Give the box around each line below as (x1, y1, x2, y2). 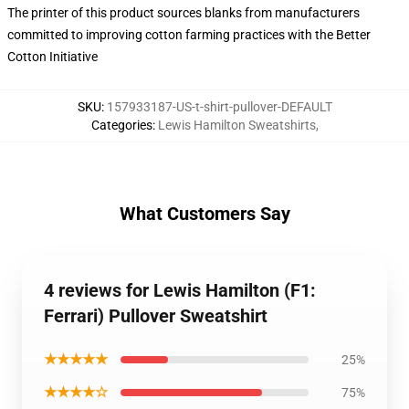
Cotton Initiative (7, 49, 98, 64)
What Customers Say (119, 203, 290, 225)
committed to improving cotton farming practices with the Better (7, 27, 371, 42)
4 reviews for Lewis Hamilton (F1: (44, 279, 316, 301)
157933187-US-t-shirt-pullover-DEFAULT (106, 100, 332, 114)
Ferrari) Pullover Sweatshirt (44, 305, 267, 327)
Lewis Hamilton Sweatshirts (157, 118, 316, 132)
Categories (90, 118, 152, 132)
